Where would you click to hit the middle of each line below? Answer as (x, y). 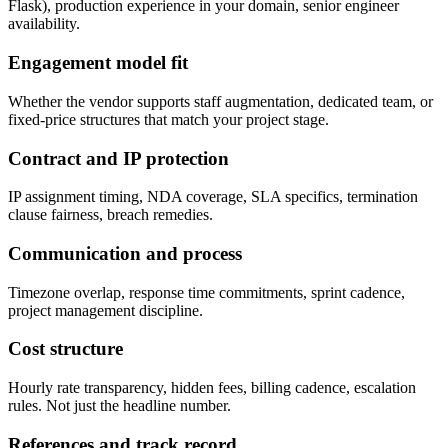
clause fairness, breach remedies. (110, 215)
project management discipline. (105, 310)
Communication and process (125, 253)
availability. (44, 24)
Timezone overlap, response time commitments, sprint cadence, (206, 292)
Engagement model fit (98, 63)
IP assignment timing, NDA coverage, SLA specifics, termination (213, 197)
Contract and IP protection (118, 158)
